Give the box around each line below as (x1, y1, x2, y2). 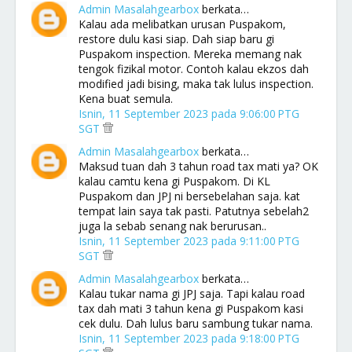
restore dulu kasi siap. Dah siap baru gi (79, 31, 274, 46)
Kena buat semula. (79, 91, 173, 106)
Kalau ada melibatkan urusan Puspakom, (79, 16, 286, 31)
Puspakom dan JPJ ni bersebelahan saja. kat (79, 189, 300, 203)
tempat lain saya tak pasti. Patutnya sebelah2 (79, 203, 309, 218)
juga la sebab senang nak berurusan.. (79, 218, 266, 233)
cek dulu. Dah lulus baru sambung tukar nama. (79, 316, 313, 331)
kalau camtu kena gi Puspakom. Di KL (79, 174, 270, 189)
